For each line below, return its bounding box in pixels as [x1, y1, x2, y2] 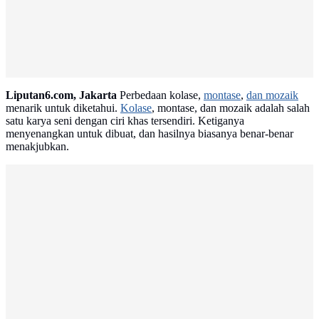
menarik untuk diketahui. [6, 102, 120, 115]
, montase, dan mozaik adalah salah [152, 102, 310, 115]
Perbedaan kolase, [117, 89, 204, 102]
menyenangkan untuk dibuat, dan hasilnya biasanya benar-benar [6, 127, 293, 140]
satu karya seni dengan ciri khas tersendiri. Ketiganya [6, 115, 244, 127]
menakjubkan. [6, 140, 69, 153]
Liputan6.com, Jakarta [6, 89, 117, 102]
